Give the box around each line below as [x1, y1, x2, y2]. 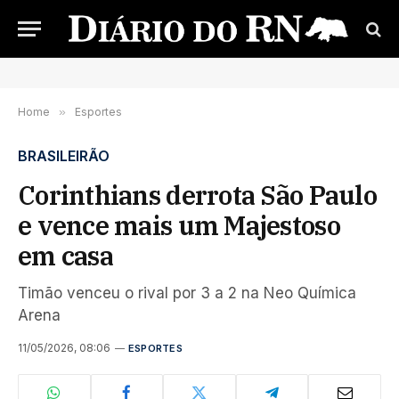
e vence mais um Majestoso [18, 208, 340, 242]
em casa [18, 239, 113, 273]
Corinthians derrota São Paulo [18, 178, 377, 212]
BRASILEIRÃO [18, 147, 110, 165]
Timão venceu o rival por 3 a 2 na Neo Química [18, 284, 356, 302]
